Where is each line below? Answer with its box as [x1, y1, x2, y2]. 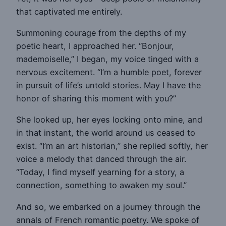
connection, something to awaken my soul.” [16, 180, 187, 191]
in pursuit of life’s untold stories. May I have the [16, 80, 201, 91]
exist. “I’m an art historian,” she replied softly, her [16, 141, 208, 151]
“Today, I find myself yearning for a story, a [16, 167, 184, 178]
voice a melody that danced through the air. [16, 154, 186, 164]
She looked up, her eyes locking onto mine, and [16, 115, 202, 125]
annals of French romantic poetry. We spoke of [16, 214, 199, 225]
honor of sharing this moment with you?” [16, 93, 176, 104]
